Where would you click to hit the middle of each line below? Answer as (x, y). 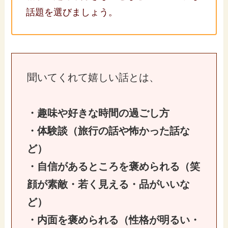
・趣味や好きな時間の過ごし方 (98, 113)
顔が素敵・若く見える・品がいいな (108, 184)
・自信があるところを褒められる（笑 (113, 166)
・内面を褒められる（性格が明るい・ (113, 220)
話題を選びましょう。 (72, 12)
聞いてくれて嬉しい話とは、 (93, 77)
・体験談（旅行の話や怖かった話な (108, 131)
